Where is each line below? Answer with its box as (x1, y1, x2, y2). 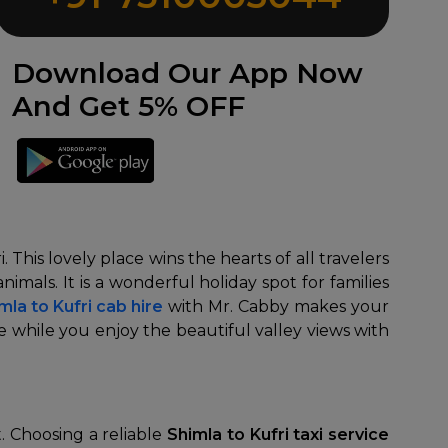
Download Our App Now (12, 56, 364, 90)
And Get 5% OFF (12, 89, 246, 123)
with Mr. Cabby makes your (163, 297, 389, 316)
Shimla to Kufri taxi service (167, 425, 389, 444)
